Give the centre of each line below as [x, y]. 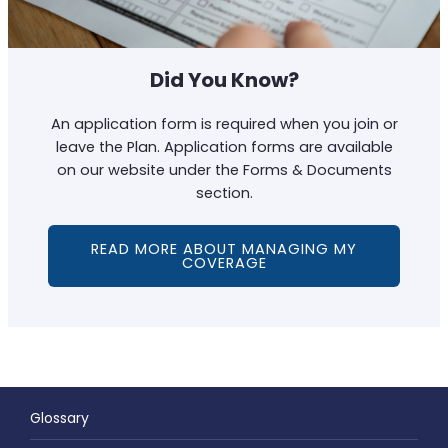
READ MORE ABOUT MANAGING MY [224, 248]
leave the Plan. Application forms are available [224, 146]
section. [224, 192]
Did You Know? [224, 79]
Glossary [59, 418]
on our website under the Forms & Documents [224, 169]
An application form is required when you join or [224, 123]
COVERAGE [224, 262]
